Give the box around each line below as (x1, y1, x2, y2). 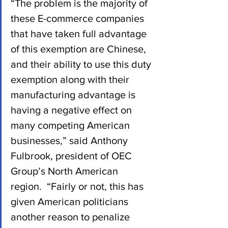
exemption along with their (11, 73, 132, 85)
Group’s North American (11, 165, 121, 177)
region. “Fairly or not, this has (11, 180, 146, 192)
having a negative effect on (11, 104, 134, 116)
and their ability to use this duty (11, 58, 154, 70)
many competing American (11, 119, 132, 131)
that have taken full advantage (11, 27, 149, 39)
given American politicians (11, 195, 131, 207)
